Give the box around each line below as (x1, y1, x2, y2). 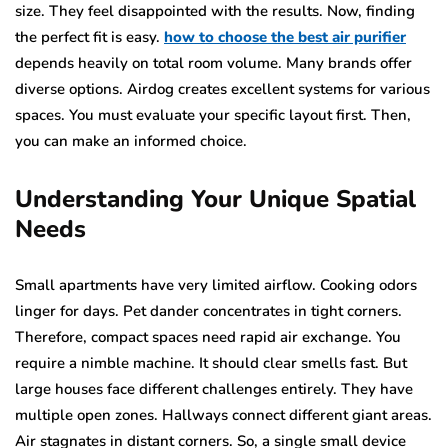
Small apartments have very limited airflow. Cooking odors (15, 274, 417, 295)
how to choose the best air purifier (164, 26, 406, 47)
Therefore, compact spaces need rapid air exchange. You (15, 326, 401, 347)
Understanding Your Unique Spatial (15, 182, 416, 215)
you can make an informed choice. (15, 130, 247, 151)
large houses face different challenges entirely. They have (15, 378, 413, 399)
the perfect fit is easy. (15, 26, 164, 47)
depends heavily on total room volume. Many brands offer (15, 52, 412, 73)
